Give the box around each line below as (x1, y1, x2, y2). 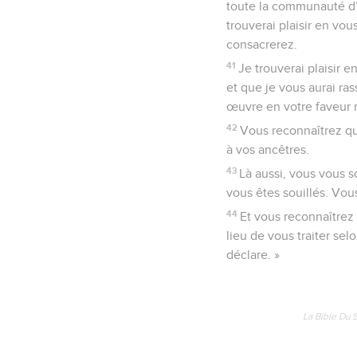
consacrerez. (226, 37, 297, 51)
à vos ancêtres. (226, 143, 309, 156)
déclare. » (226, 248, 280, 261)
